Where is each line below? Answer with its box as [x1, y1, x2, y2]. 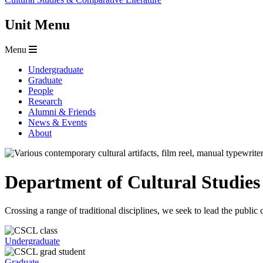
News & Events [28, 117, 87, 128]
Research [28, 96, 62, 107]
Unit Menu [5, 17, 70, 33]
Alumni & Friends [28, 107, 96, 117]
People [28, 86, 53, 96]
